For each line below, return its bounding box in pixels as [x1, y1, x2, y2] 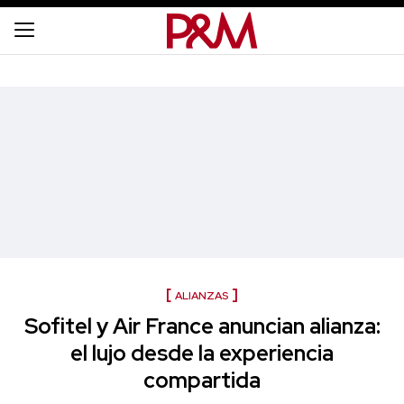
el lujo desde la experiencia [70, 339, 334, 367]
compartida [143, 366, 261, 394]
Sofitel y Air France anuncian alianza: [23, 312, 381, 340]
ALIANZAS [175, 289, 228, 303]
